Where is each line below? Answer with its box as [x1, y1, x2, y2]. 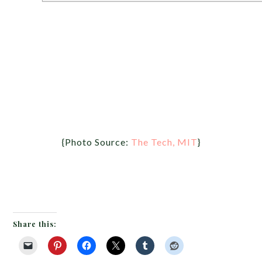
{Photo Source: [61, 136, 131, 147]
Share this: [13, 219, 57, 229]
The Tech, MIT [130, 136, 198, 147]
